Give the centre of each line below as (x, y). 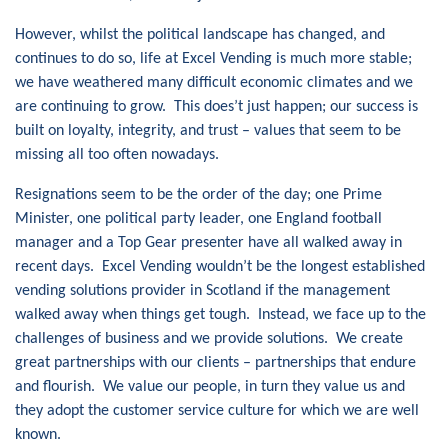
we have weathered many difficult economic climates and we (214, 83)
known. (38, 435)
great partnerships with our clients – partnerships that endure (215, 363)
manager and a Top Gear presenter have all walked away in (208, 243)
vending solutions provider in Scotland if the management (202, 291)
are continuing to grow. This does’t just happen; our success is (216, 107)
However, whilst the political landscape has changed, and (200, 35)
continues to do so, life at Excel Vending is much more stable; (213, 59)
